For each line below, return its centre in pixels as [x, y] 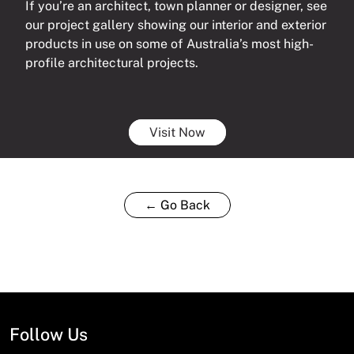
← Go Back [177, 205]
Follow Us [49, 334]
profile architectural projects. [112, 62]
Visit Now [177, 132]
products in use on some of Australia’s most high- [169, 43]
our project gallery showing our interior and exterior [176, 24]
